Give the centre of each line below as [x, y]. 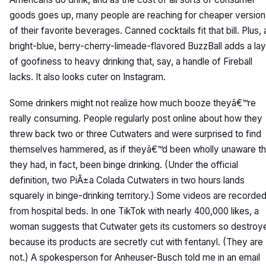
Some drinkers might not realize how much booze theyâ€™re [133, 103]
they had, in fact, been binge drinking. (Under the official [124, 165]
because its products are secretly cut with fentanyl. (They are [136, 242]
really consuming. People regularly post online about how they [136, 118]
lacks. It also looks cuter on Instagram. [88, 77]
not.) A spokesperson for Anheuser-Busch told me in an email [135, 257]
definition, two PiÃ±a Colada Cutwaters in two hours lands [127, 180]
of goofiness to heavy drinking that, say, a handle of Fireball [131, 61]
